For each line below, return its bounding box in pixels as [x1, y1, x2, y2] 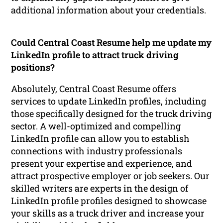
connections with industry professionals [11, 144, 183, 157]
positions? [11, 61, 55, 73]
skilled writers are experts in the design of [11, 182, 189, 194]
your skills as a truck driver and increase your [11, 207, 205, 219]
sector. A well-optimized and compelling [11, 119, 181, 132]
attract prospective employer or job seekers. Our [11, 169, 210, 182]
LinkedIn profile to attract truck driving [11, 48, 179, 61]
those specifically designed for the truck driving [11, 107, 212, 119]
